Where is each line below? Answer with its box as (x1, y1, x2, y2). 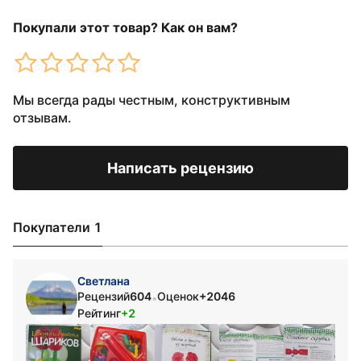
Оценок (157, 289, 199, 303)
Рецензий (77, 289, 130, 303)
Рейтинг (77, 306, 121, 320)
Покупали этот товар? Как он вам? (13, 19, 238, 35)
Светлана (77, 274, 130, 288)
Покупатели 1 (13, 219, 102, 235)
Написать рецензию (107, 160, 254, 176)
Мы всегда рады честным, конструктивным (13, 92, 290, 108)
